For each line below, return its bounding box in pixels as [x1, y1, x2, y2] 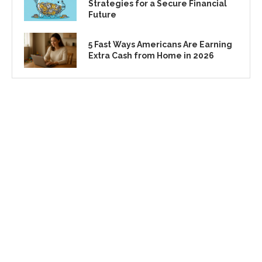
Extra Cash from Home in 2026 [88, 51, 214, 61]
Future [88, 9, 116, 19]
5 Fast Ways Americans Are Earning [88, 40, 232, 50]
